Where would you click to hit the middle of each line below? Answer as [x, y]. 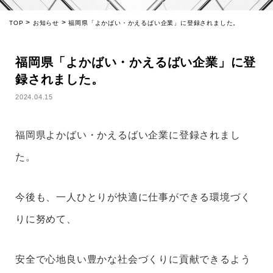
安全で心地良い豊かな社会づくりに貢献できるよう [133, 259]
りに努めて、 [46, 219]
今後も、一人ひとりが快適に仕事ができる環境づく [133, 197]
